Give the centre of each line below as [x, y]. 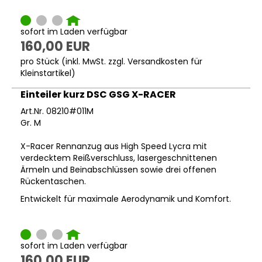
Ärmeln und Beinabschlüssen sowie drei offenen [118, 170]
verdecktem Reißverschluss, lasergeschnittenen [119, 158]
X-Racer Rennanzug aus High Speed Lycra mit [114, 146]
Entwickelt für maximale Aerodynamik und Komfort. [126, 199]
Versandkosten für [165, 62]
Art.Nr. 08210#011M [57, 111]
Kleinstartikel [46, 73]
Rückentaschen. [53, 182]
